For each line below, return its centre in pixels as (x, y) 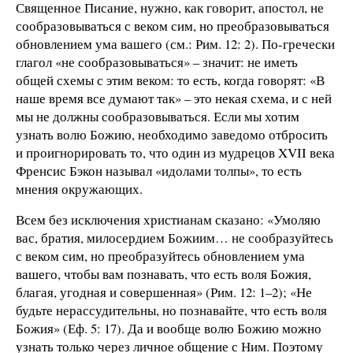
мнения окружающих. (79, 188)
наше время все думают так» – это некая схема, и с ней (174, 98)
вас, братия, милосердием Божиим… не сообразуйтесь (175, 238)
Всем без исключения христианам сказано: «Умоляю (168, 220)
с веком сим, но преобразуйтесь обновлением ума (160, 256)
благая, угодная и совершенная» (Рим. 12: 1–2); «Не (164, 292)
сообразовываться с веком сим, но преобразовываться (173, 25)
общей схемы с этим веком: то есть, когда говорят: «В (170, 80)
